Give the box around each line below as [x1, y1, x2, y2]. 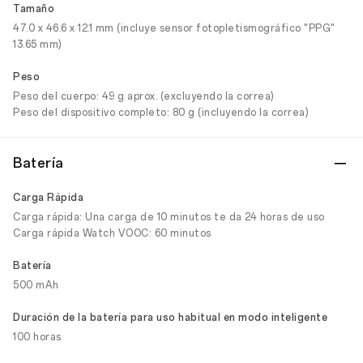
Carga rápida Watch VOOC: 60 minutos [13, 228, 211, 239]
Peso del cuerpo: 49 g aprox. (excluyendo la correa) [13, 91, 275, 102]
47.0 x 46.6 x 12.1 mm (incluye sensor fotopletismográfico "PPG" [13, 23, 335, 34]
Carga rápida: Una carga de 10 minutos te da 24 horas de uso [13, 211, 325, 223]
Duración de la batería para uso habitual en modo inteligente [13, 312, 327, 323]
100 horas [13, 331, 62, 343]
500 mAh [13, 280, 59, 291]
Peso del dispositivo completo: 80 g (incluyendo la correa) [13, 107, 309, 118]
